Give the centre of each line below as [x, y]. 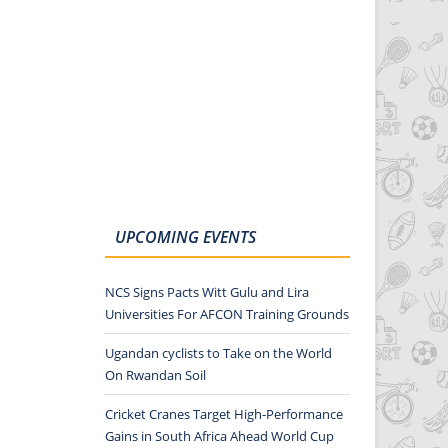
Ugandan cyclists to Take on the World [218, 353]
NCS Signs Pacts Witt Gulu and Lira [206, 292]
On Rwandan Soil [155, 375]
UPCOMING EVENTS [185, 237]
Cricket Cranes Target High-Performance [223, 414]
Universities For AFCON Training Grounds [226, 314]
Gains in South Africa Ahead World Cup [219, 436]
